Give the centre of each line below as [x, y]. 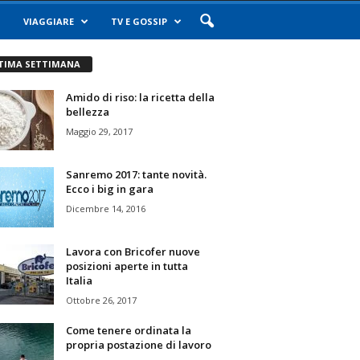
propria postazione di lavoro [138, 344]
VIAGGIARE [49, 21]
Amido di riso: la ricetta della [140, 97]
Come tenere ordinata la [128, 330]
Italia [79, 280]
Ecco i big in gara [109, 188]
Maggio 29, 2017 [99, 131]
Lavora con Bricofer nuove [133, 251]
